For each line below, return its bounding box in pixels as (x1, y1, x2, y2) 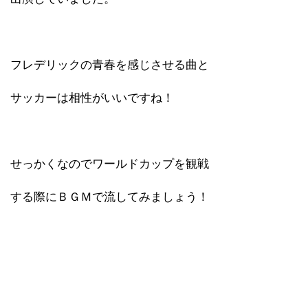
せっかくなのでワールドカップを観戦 (10, 157, 209, 170)
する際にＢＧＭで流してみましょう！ (10, 190, 209, 203)
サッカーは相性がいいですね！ (10, 91, 174, 104)
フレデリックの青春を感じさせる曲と (10, 58, 209, 71)
